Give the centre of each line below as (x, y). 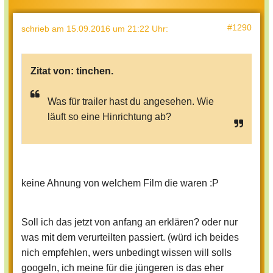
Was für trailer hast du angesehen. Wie (131, 102)
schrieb (37, 29)
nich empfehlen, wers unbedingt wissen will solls (126, 253)
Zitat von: (53, 71)
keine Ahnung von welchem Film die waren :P (120, 183)
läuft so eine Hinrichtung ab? (109, 117)
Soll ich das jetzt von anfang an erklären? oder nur (129, 222)
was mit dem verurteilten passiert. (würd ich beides (130, 238)
